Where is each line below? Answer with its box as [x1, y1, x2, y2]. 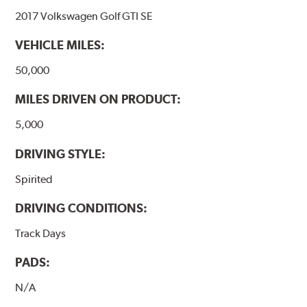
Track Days [15, 226, 66, 240]
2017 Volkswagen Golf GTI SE [15, 10, 153, 23]
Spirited [15, 172, 53, 186]
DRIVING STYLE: [15, 146, 106, 161]
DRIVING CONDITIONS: [15, 200, 148, 215]
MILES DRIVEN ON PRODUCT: [15, 92, 182, 107]
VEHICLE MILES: [15, 38, 106, 53]
